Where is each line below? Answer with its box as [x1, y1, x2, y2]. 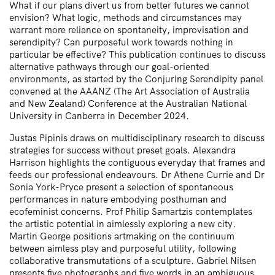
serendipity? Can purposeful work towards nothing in [9, 36, 233, 48]
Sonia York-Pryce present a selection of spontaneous [9, 180, 233, 193]
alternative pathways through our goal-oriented [9, 61, 209, 73]
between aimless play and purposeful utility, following [9, 242, 236, 254]
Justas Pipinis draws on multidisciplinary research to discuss [9, 131, 265, 144]
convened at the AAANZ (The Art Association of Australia [9, 85, 250, 98]
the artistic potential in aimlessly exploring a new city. [9, 217, 236, 230]
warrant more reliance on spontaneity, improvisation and [9, 24, 249, 36]
